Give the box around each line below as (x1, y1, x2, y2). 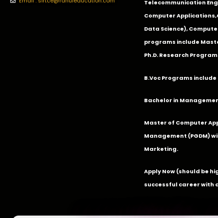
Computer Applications (144, 12, 216, 20)
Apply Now (144, 167, 176, 176)
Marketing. (144, 145, 179, 153)
